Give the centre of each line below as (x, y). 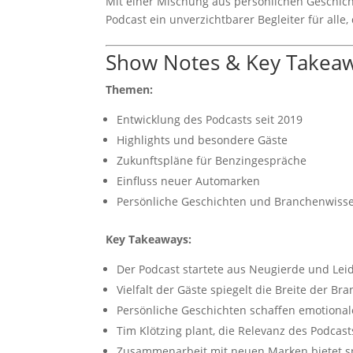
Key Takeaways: (149, 239)
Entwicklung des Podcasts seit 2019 (210, 119)
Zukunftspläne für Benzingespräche (212, 160)
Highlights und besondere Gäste (203, 140)
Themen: (130, 89)
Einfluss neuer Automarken (189, 181)
